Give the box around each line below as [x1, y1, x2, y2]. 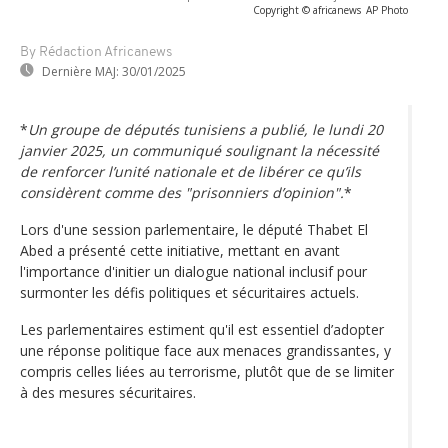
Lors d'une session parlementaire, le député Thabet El [20, 219, 368, 239]
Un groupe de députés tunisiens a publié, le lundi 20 [28, 119, 383, 139]
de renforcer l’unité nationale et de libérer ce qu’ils [20, 161, 361, 181]
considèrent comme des [20, 182, 185, 202]
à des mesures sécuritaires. [20, 382, 196, 402]
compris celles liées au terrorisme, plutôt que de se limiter [20, 361, 394, 381]
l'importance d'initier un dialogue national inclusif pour [20, 261, 367, 281]
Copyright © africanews [253, 2, 361, 17]
